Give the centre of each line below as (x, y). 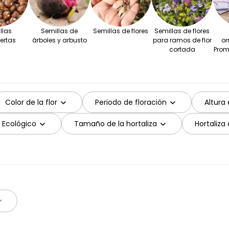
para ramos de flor (182, 40)
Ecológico (19, 123)
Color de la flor (31, 102)
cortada (182, 50)
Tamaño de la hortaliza (116, 123)
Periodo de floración (131, 102)
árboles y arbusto (59, 40)
